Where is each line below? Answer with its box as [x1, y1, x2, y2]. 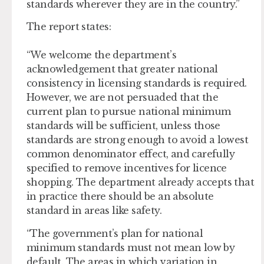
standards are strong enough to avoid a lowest [27, 134, 248, 146]
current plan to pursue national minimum [27, 105, 231, 118]
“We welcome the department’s [27, 49, 177, 61]
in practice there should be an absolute [27, 190, 214, 203]
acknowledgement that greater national [27, 63, 218, 75]
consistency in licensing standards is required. [27, 77, 247, 90]
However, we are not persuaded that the [27, 91, 219, 104]
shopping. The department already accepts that [27, 176, 254, 189]
